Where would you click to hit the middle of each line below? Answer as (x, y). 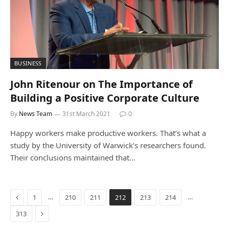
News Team (36, 114)
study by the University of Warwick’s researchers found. (108, 145)
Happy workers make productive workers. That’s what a (108, 133)
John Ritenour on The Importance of (101, 84)
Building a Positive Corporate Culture (105, 98)
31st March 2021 (86, 114)
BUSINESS (28, 63)
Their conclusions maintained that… (73, 157)
